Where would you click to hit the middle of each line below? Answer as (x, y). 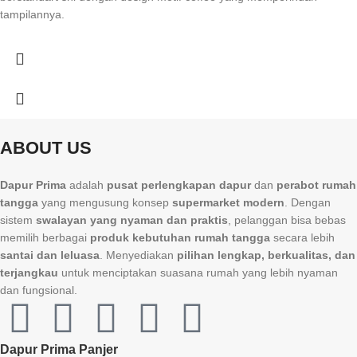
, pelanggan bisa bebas (287, 220)
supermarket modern (228, 202)
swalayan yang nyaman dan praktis (132, 220)
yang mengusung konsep (105, 202)
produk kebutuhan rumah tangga (180, 237)
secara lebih (302, 237)
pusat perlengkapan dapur (179, 184)
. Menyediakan (138, 255)
